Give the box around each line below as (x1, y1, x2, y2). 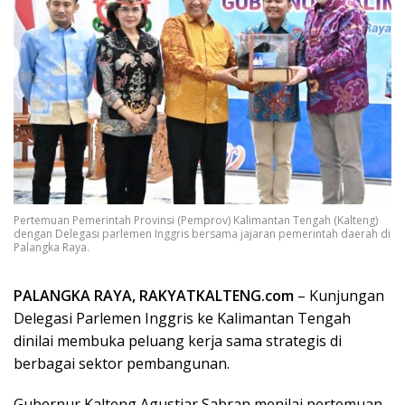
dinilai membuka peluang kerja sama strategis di (14, 330, 342, 351)
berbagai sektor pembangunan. (14, 353, 230, 373)
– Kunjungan (294, 285, 384, 306)
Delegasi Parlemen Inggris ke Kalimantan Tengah (14, 307, 351, 328)
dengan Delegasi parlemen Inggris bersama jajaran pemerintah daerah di (14, 225, 391, 241)
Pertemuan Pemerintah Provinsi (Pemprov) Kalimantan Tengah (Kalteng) (14, 212, 378, 228)
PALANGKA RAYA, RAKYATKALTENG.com (14, 285, 294, 306)
